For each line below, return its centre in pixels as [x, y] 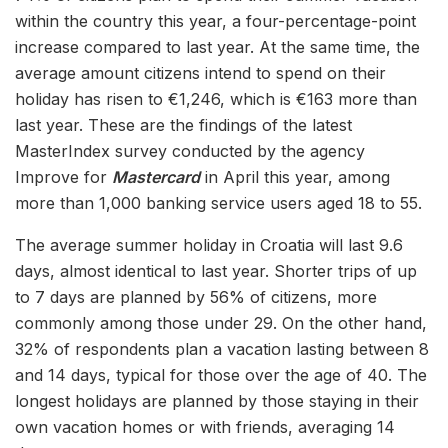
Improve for [63, 177]
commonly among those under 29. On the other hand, [221, 323]
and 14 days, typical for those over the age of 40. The [221, 375]
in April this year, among [295, 177]
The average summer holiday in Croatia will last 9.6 [209, 245]
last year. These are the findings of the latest [183, 125]
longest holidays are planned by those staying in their [217, 401]
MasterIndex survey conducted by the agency [190, 151]
